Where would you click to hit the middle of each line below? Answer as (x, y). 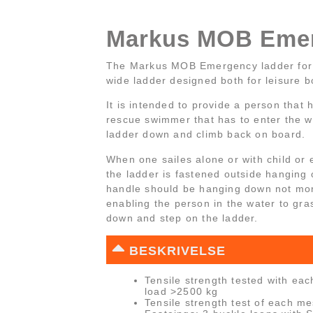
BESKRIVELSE (177, 250)
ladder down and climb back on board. (206, 134)
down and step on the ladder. (182, 218)
